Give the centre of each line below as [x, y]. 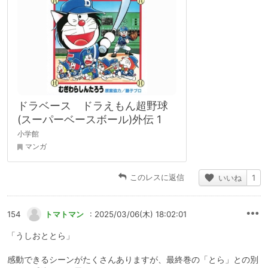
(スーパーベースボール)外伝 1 [89, 120]
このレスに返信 [157, 177]
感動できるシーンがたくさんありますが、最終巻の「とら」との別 [133, 260]
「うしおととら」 [41, 236]
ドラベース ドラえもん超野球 [93, 106]
